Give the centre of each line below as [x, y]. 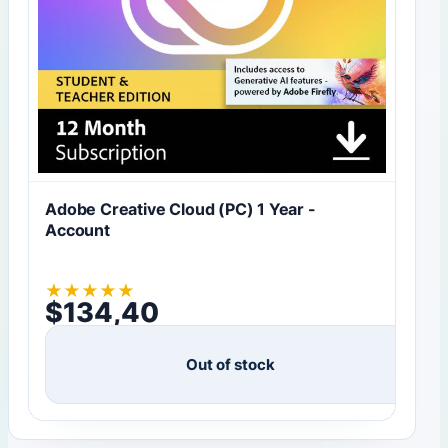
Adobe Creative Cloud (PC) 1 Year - [180, 208]
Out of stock [231, 365]
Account [77, 229]
